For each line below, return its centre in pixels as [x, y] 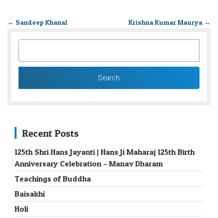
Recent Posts [50, 134]
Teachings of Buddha [53, 179]
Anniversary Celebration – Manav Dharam [89, 164]
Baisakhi [30, 194]
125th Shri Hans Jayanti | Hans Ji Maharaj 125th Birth [105, 152]
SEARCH [35, 45]
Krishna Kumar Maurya [166, 22]
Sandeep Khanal [41, 22]
